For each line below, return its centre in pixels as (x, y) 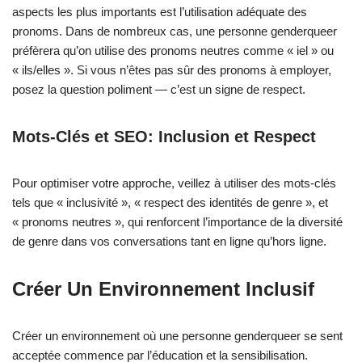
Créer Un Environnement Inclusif (163, 289)
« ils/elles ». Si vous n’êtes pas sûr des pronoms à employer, (172, 70)
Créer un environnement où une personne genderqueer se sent (177, 336)
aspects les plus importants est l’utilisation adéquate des (160, 12)
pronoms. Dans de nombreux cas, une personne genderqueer (175, 31)
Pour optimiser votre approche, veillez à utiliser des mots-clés (174, 183)
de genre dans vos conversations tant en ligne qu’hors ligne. (169, 241)
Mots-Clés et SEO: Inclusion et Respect (164, 137)
